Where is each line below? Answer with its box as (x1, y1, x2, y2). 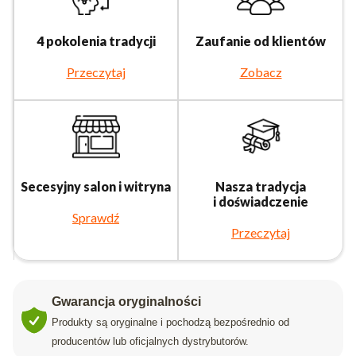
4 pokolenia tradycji (36, 33, 156, 49)
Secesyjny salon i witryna (21, 179, 171, 195)
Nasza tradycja (215, 179, 306, 195)
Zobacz (239, 64, 282, 80)
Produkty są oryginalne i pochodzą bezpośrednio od (52, 316, 289, 329)
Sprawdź (72, 210, 119, 226)
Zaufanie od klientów (195, 33, 326, 49)
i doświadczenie (213, 194, 308, 210)
